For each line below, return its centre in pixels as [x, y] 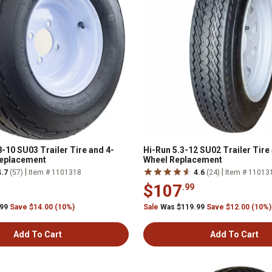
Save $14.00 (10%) [42, 207]
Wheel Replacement [183, 160]
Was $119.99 [182, 207]
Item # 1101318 [55, 172]
